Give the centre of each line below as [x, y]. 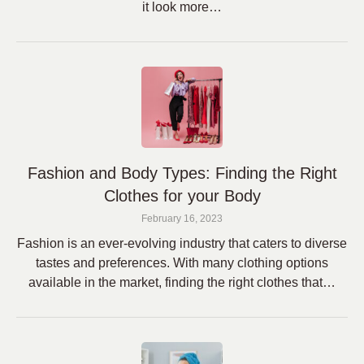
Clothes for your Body [182, 196]
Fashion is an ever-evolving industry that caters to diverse [182, 243]
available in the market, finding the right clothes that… [182, 282]
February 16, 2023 [182, 219]
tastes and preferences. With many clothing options [182, 263]
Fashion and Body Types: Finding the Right [182, 173]
